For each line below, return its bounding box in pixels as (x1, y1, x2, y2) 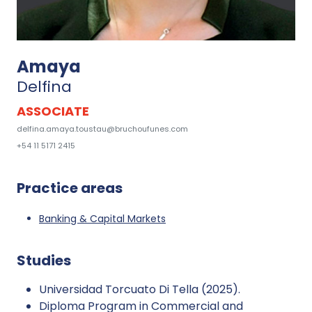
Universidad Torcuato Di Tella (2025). (39, 281, 240, 297)
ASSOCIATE (17, 102, 89, 120)
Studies (17, 250, 71, 270)
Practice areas (17, 178, 123, 198)
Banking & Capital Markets (39, 211, 166, 226)
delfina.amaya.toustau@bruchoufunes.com (17, 123, 188, 134)
